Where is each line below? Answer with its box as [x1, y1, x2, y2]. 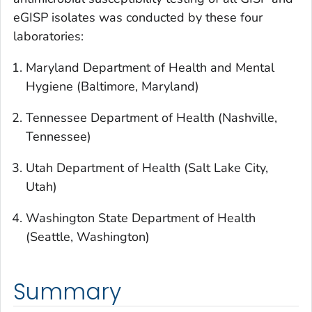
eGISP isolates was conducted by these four [13, 9, 263, 26]
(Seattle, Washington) [26, 228, 150, 246]
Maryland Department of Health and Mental [26, 59, 274, 77]
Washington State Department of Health [26, 210, 256, 227]
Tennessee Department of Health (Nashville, [26, 109, 277, 127]
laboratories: [13, 28, 84, 45]
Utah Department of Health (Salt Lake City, [26, 159, 268, 177]
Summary [13, 276, 121, 308]
